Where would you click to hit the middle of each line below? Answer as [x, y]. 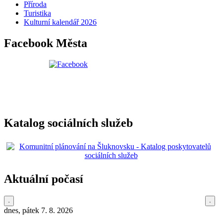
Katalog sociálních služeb [68, 123]
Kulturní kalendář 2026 [60, 22]
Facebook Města [46, 43]
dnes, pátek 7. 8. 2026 [38, 210]
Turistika [37, 13]
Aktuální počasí [44, 179]
